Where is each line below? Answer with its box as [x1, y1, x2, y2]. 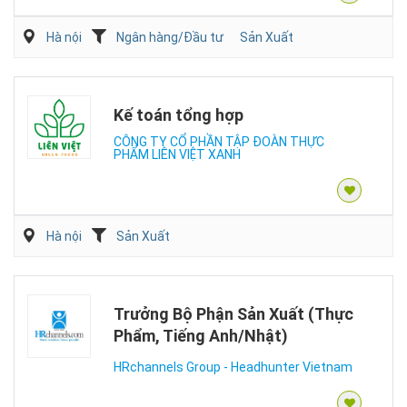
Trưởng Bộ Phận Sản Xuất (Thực [114, 304, 353, 323]
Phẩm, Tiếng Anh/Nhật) [114, 326, 288, 345]
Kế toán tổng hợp [114, 105, 243, 124]
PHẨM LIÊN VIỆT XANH [114, 147, 241, 162]
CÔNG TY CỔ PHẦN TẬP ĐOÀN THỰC [114, 134, 324, 149]
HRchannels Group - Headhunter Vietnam [114, 360, 352, 374]
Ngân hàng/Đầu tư [116, 30, 223, 45]
